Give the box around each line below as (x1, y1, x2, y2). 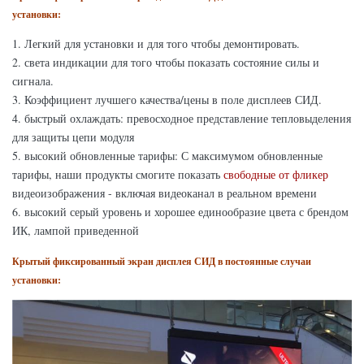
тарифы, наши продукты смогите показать (12, 167, 223, 183)
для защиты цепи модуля (12, 129, 134, 145)
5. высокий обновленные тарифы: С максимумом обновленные (12, 148, 323, 164)
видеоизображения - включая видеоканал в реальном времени (12, 185, 317, 201)
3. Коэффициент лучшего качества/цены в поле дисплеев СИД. (12, 92, 322, 108)
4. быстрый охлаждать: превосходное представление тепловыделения (12, 110, 351, 127)
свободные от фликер (223, 167, 328, 183)
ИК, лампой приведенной (12, 223, 139, 239)
